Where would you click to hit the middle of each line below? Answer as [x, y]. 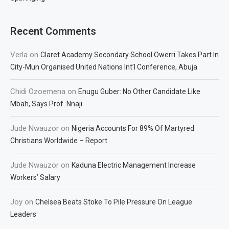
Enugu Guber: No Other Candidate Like [139, 91]
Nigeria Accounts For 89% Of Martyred [133, 128]
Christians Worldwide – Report [59, 140]
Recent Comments [53, 31]
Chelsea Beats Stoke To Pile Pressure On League [114, 202]
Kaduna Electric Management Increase [134, 165]
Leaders [23, 214]
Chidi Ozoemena [38, 91]
